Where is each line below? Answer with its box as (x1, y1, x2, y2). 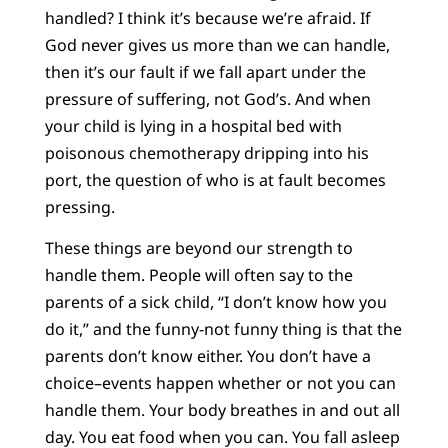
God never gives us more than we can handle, (44, 33, 390, 56)
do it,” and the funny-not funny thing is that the (44, 318, 402, 341)
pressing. (44, 195, 115, 218)
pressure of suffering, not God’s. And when (44, 87, 371, 110)
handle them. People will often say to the (44, 264, 353, 287)
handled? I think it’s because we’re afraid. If (44, 6, 371, 29)
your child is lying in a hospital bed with (44, 114, 342, 137)
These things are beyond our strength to (44, 237, 353, 260)
